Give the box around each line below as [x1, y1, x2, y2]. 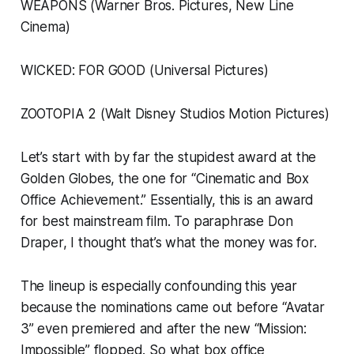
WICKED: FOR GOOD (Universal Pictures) [20, 62, 269, 79]
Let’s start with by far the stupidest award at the [20, 149, 317, 166]
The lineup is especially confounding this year [20, 278, 297, 295]
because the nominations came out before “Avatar [20, 299, 325, 316]
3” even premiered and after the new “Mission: [20, 321, 307, 337]
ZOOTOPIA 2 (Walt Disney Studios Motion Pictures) [20, 106, 330, 122]
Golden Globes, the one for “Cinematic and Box [20, 171, 310, 187]
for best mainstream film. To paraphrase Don [20, 213, 293, 230]
